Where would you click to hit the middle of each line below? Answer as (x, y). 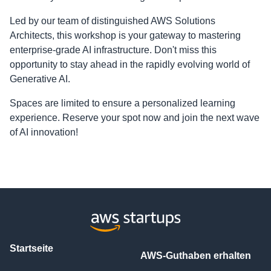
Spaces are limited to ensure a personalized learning (122, 103)
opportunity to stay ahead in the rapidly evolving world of (130, 64)
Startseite (31, 248)
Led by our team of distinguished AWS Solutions (113, 21)
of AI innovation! (44, 132)
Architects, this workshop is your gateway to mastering (125, 35)
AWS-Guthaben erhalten (196, 256)
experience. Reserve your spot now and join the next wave (135, 117)
